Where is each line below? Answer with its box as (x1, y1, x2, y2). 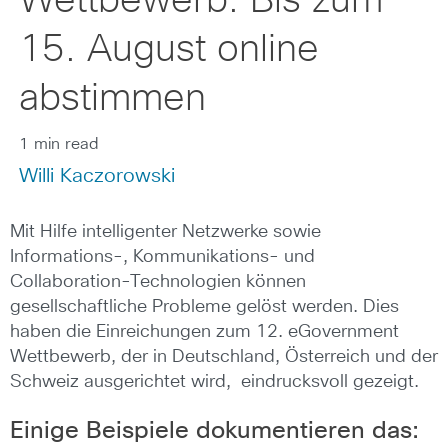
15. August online (18, 31, 319, 69)
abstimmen (18, 80, 206, 118)
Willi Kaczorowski (18, 166, 175, 186)
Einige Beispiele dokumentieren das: (10, 419, 419, 443)
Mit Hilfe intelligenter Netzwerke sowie (10, 223, 321, 241)
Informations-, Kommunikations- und (10, 248, 315, 266)
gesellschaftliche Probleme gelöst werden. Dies (10, 298, 399, 316)
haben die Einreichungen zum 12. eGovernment (10, 323, 399, 341)
